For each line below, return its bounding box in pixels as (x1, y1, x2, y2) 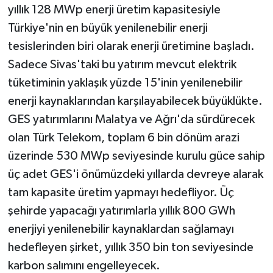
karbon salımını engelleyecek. (7, 259, 160, 272)
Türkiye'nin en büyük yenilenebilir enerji (7, 21, 208, 34)
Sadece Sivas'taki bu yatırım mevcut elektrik (7, 58, 236, 71)
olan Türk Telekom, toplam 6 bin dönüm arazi (7, 131, 239, 144)
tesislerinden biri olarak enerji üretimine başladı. (7, 40, 255, 52)
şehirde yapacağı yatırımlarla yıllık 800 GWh (7, 204, 235, 217)
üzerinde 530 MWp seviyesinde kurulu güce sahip (7, 149, 265, 162)
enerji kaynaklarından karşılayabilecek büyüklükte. (7, 94, 263, 107)
